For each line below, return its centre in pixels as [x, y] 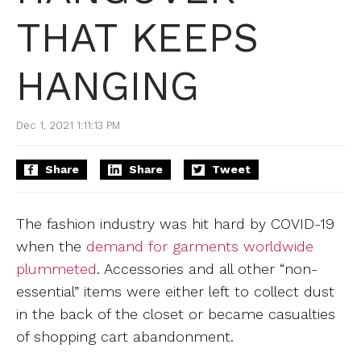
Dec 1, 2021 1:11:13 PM [68, 125]
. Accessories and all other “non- [207, 269]
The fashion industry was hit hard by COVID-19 [175, 224]
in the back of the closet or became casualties [176, 314]
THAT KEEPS [137, 37]
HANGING [108, 86]
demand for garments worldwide [200, 246]
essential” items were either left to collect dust [175, 291]
